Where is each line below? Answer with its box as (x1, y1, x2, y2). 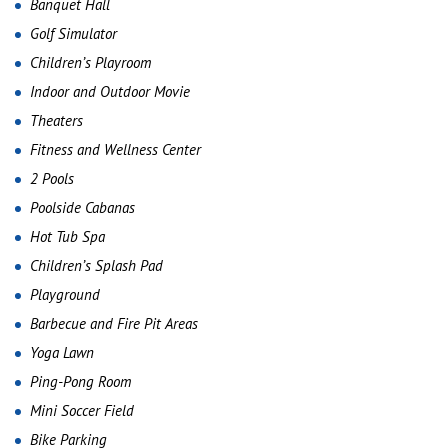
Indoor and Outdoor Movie (30, 82, 190, 101)
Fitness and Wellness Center (30, 140, 201, 159)
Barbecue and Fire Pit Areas (30, 314, 198, 333)
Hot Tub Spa (30, 227, 105, 246)
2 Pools (30, 169, 74, 188)
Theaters (30, 111, 83, 130)
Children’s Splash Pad (30, 256, 163, 275)
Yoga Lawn (30, 343, 94, 362)
